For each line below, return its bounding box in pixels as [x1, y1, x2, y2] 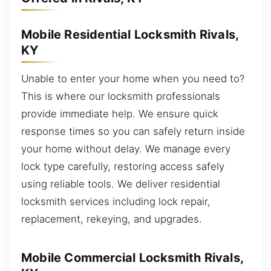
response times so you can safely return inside [21, 125, 245, 138]
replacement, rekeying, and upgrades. [21, 213, 202, 226]
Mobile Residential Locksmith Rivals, [21, 27, 239, 42]
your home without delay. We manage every [21, 143, 230, 155]
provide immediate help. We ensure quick [21, 108, 218, 120]
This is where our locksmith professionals [21, 90, 220, 103]
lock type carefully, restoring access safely [21, 160, 224, 173]
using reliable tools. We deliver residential [21, 178, 220, 191]
